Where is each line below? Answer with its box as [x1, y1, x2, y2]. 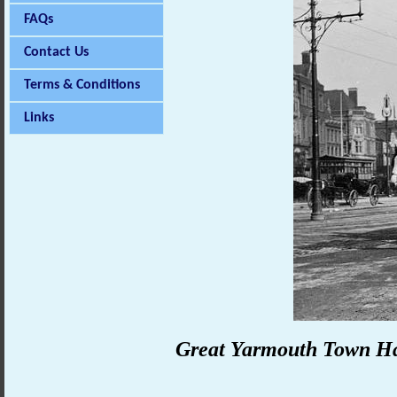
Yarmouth [230, 337, 317, 362]
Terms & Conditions [24, 78, 140, 92]
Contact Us [24, 45, 89, 59]
